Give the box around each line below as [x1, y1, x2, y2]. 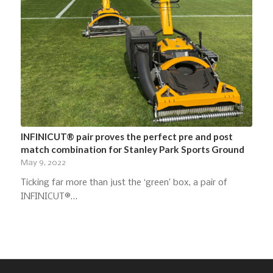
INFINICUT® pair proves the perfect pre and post [20, 130, 233, 142]
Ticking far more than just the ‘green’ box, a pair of [20, 177, 227, 188]
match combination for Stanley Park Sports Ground [20, 143, 244, 155]
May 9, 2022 [20, 158, 66, 168]
